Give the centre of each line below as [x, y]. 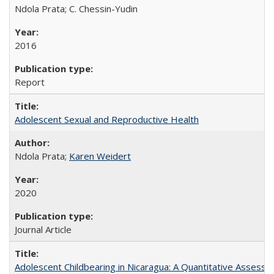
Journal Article [43, 229]
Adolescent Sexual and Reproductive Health [107, 119]
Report [30, 82]
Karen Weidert [100, 156]
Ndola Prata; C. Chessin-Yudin [76, 9]
